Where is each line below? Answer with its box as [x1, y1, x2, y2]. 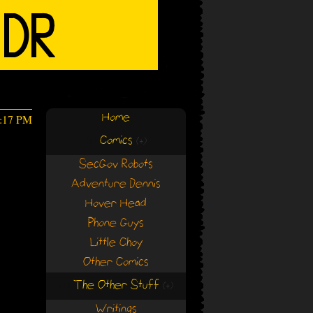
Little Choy [89, 235, 143, 251]
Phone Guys [88, 215, 144, 231]
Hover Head [85, 196, 147, 212]
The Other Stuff [69, 277, 163, 293]
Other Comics [83, 254, 149, 270]
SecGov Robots [79, 156, 153, 173]
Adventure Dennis [71, 176, 161, 192]
